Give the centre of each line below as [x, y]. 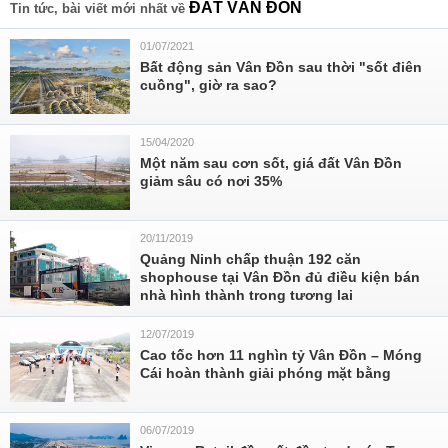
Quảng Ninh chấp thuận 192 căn [250, 259]
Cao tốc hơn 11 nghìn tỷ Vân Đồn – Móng [281, 355]
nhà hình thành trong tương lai [246, 295]
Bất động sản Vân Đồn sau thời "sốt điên [281, 67]
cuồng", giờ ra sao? [208, 85]
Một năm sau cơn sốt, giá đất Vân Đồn [271, 163]
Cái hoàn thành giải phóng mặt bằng [265, 373]
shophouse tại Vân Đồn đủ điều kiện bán [280, 277]
